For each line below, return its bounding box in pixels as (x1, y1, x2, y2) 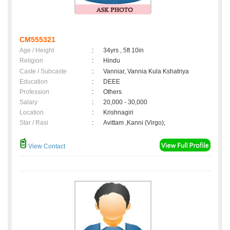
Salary (20, 99, 37, 106)
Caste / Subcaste (20, 68, 67, 75)
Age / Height (20, 47, 54, 54)
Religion (20, 57, 43, 65)
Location (20, 109, 44, 117)
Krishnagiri (103, 109, 137, 117)
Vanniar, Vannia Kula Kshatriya (103, 68, 189, 75)
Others (103, 88, 122, 96)
